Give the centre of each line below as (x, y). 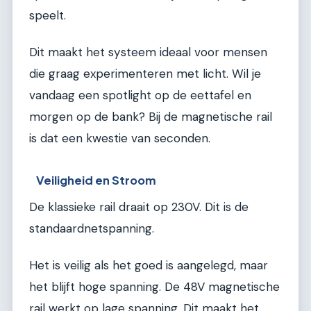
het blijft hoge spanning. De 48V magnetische (154, 287)
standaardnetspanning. (92, 228)
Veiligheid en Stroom (96, 180)
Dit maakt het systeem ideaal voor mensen (148, 52)
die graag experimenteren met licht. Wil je (145, 74)
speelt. (48, 15)
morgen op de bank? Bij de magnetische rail (151, 117)
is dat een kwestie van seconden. (120, 138)
